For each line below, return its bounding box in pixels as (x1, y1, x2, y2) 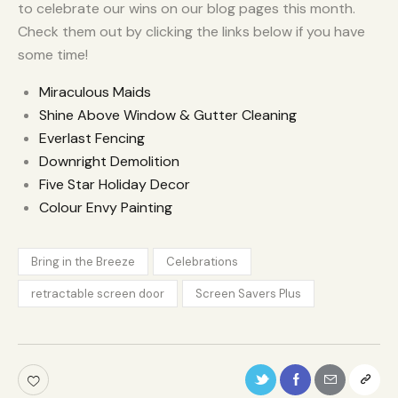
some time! (18, 45, 88, 65)
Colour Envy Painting (39, 198, 172, 218)
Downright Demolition (39, 152, 183, 171)
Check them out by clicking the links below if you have (18, 22, 365, 42)
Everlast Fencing (39, 129, 145, 148)
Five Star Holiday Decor (39, 175, 190, 195)
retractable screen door (31, 285, 164, 301)
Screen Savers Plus (195, 285, 302, 301)
